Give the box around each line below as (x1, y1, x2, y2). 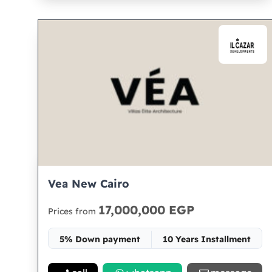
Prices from (48, 206, 98, 217)
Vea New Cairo (48, 177, 129, 191)
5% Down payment (59, 234, 140, 245)
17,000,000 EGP (98, 202, 194, 217)
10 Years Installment (162, 234, 251, 245)
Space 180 (134, 256, 177, 267)
